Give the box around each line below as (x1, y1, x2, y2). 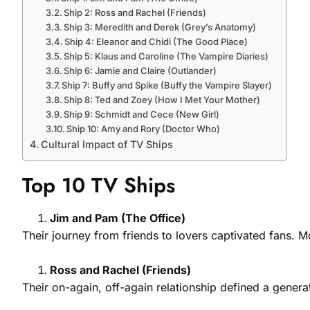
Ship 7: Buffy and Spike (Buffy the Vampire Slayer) (62, 79, 273, 91)
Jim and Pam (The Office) (50, 210, 185, 225)
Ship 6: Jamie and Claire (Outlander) (64, 64, 217, 76)
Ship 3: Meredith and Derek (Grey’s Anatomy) (64, 21, 257, 33)
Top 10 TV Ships (22, 170, 175, 200)
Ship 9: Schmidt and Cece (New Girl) (64, 108, 220, 120)
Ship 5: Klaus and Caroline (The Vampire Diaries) (64, 50, 269, 62)
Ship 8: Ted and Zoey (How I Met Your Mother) (64, 93, 261, 105)
